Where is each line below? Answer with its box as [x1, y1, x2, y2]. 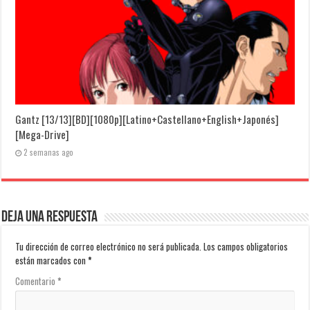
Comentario [15, 274, 58, 289]
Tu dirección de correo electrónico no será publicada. [15, 239, 202, 254]
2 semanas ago [24, 147, 74, 158]
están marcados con [15, 253, 89, 268]
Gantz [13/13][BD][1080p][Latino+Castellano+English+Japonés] [15, 111, 280, 127]
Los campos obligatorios [203, 239, 289, 254]
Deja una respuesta [1, 210, 98, 226]
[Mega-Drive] [15, 127, 70, 143]
